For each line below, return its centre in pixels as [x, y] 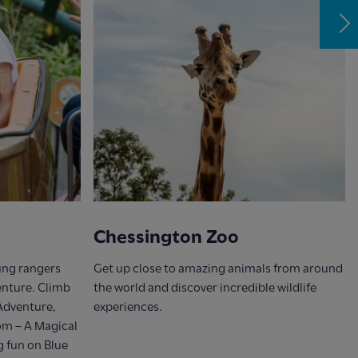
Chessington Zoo [166, 236]
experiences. [127, 306]
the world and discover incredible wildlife [205, 287]
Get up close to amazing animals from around [218, 268]
